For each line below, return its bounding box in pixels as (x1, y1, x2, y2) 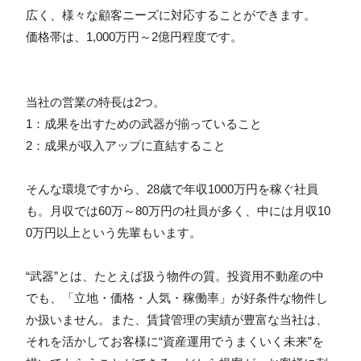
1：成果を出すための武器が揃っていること (25, 116, 262, 131)
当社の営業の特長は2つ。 (25, 94, 165, 109)
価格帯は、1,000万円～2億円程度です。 (25, 29, 243, 44)
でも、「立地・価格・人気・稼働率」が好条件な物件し (25, 290, 328, 305)
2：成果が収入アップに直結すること (25, 138, 226, 152)
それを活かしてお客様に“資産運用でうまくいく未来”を (25, 334, 324, 348)
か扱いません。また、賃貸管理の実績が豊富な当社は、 (25, 312, 328, 326)
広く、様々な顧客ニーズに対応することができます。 (25, 7, 316, 22)
